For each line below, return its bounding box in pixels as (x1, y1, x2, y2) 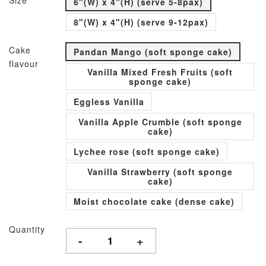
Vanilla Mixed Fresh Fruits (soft (87, 66, 233, 78)
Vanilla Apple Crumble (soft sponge (78, 116, 242, 128)
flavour (9, 58, 39, 69)
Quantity (9, 223, 45, 235)
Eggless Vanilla (74, 96, 144, 107)
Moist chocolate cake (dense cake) (74, 195, 235, 207)
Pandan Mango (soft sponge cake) (74, 46, 232, 58)
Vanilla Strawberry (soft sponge (87, 166, 233, 178)
